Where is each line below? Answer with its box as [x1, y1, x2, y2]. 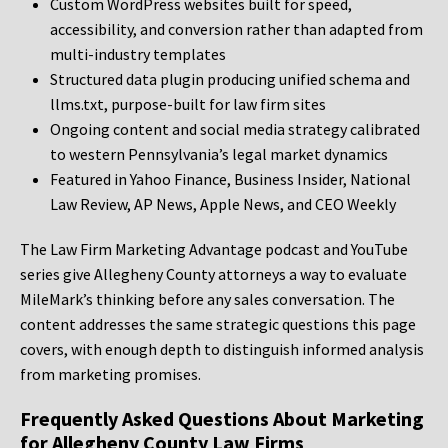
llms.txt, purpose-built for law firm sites [50, 94, 326, 115]
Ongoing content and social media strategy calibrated [50, 119, 420, 140]
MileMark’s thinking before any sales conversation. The [20, 289, 395, 310]
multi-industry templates [50, 44, 226, 65]
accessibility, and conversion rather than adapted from [50, 19, 423, 40]
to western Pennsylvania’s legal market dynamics [50, 144, 388, 165]
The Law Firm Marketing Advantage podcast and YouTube [20, 239, 408, 260]
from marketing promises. [20, 364, 201, 385]
